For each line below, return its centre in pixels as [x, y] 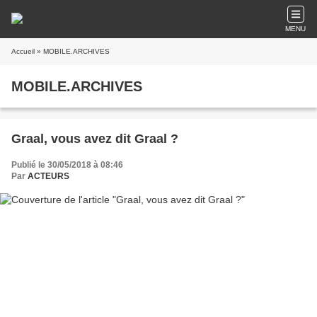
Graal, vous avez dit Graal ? [95, 139]
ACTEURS [48, 176]
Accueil [23, 51]
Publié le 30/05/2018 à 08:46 [67, 165]
